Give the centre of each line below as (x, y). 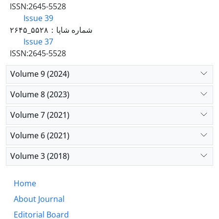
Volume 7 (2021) (40, 115)
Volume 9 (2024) (40, 74)
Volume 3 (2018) (40, 156)
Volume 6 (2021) (40, 136)
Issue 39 (38, 18)
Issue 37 (38, 41)
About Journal (39, 199)
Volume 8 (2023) (40, 95)
